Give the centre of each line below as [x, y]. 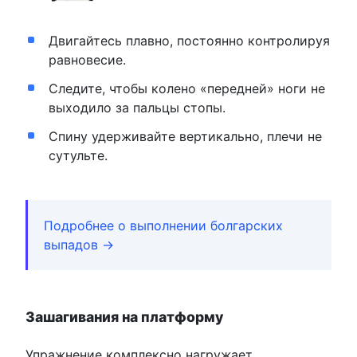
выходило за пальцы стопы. [137, 107]
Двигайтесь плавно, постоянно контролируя [189, 40]
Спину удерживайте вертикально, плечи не [185, 136]
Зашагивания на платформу [125, 316]
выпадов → [79, 244]
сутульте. [78, 155]
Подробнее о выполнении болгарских [163, 225]
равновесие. [87, 59]
